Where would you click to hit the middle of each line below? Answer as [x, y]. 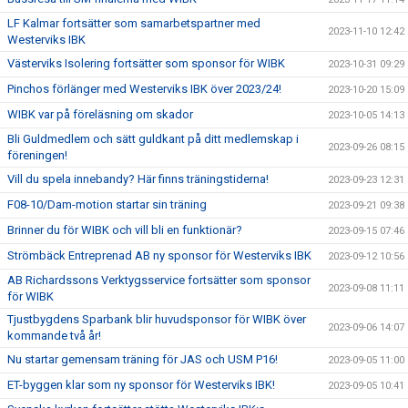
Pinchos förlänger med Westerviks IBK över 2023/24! [144, 89]
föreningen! [37, 155]
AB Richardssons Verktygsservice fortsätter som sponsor [159, 280]
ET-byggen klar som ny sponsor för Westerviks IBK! [141, 385]
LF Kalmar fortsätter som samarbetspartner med [134, 23]
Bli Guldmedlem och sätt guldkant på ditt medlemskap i [153, 139]
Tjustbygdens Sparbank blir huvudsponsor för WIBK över [157, 319]
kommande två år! [54, 336]
